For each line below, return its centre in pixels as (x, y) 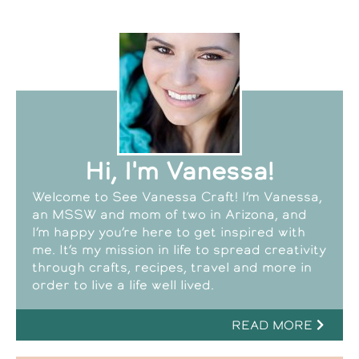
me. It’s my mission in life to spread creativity (179, 249)
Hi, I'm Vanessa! (179, 171)
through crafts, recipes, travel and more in (172, 266)
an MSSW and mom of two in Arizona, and (169, 214)
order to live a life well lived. (123, 284)
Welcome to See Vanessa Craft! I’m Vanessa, (177, 196)
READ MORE (272, 325)
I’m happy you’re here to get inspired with (169, 231)
